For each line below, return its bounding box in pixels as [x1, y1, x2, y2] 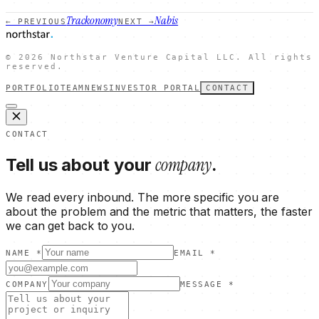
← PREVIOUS [6, 17, 67, 27]
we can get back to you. [6, 219, 135, 234]
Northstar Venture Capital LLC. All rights [43, 53, 313, 63]
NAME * [6, 249, 43, 258]
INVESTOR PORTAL [109, 83, 201, 93]
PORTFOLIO [6, 83, 61, 93]
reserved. [6, 62, 63, 72]
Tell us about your [6, 155, 152, 176]
